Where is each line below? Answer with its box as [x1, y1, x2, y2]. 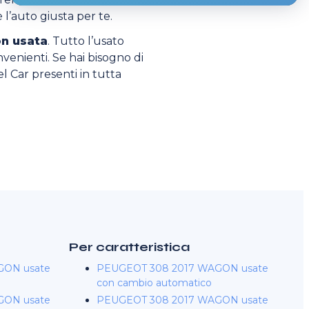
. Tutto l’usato [48, 34, 125, 48]
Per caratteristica [69, 239, 190, 255]
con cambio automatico [97, 277, 212, 289]
